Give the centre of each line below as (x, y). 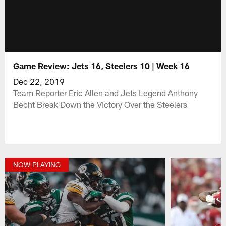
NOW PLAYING (37, 165)
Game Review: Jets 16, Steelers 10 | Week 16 (102, 65)
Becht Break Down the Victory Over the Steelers (100, 104)
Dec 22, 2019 (39, 81)
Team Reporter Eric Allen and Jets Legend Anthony (106, 93)
